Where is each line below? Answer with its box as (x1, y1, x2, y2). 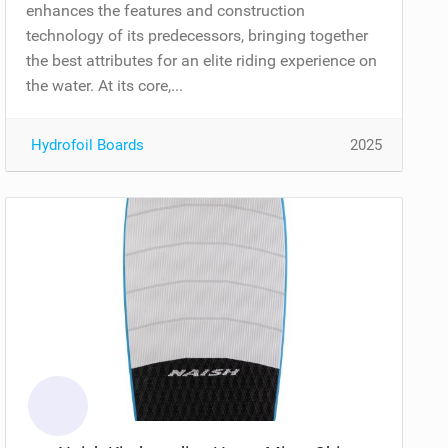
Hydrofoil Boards (31, 135, 145, 154)
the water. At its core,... (26, 75, 184, 95)
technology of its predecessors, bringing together (26, 25, 369, 45)
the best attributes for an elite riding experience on (26, 50, 378, 70)
